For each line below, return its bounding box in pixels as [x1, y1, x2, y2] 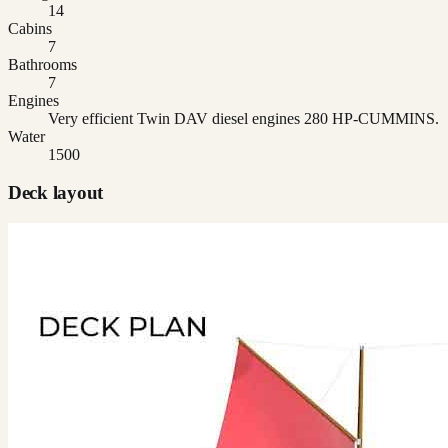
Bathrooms [8, 55, 77, 73]
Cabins [8, 19, 52, 37]
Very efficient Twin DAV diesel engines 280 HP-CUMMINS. [48, 109, 439, 127]
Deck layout [8, 182, 104, 204]
